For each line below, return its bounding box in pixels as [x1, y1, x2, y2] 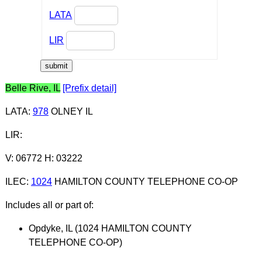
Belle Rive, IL [5, 82, 60, 93]
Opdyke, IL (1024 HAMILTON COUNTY [28, 223, 192, 233]
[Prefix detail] [62, 82, 116, 93]
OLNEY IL [48, 106, 93, 116]
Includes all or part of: [5, 199, 94, 210]
